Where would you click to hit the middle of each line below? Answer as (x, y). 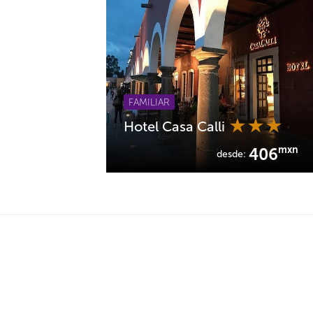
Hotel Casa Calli (176, 126)
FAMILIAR (149, 102)
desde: (233, 154)
